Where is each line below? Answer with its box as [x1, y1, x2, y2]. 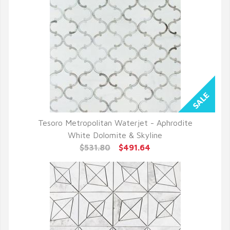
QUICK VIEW [88, 130, 142, 141]
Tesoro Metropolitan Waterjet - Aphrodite [37, 118, 193, 127]
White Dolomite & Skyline [68, 130, 162, 140]
